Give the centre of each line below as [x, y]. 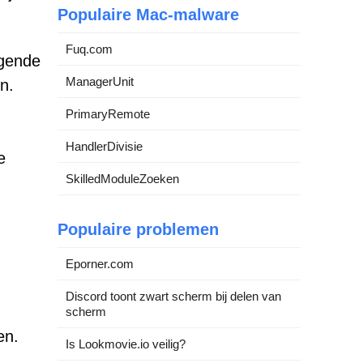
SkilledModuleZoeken [122, 179]
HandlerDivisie [104, 146]
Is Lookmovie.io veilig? [126, 344]
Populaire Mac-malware [148, 15]
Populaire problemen [138, 229]
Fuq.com [89, 49]
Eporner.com [100, 264]
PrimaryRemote [108, 114]
